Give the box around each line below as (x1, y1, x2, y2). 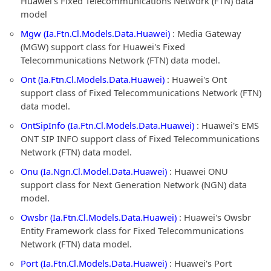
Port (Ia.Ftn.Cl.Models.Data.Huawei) (21, 257, 167, 269)
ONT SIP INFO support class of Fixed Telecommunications (21, 132, 260, 145)
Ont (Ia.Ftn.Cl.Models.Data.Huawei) (21, 73, 165, 85)
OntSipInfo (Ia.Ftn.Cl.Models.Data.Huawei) (21, 119, 194, 131)
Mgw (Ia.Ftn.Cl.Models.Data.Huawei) (21, 27, 170, 39)
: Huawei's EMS (194, 119, 259, 131)
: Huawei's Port (167, 257, 232, 269)
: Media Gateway (170, 27, 241, 39)
